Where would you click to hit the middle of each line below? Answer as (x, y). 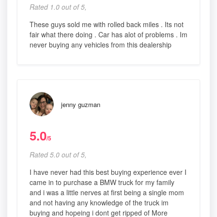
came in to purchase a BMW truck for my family (102, 182)
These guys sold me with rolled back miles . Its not (107, 24)
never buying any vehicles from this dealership (101, 44)
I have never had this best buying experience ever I (108, 172)
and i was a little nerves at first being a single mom (107, 192)
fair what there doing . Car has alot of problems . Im (108, 34)
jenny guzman (81, 104)
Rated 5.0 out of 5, (58, 154)
